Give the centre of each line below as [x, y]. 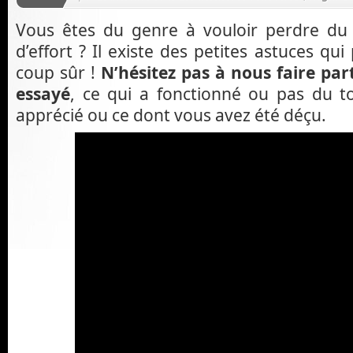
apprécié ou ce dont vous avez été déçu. [171, 114]
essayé [43, 93]
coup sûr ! [58, 72]
